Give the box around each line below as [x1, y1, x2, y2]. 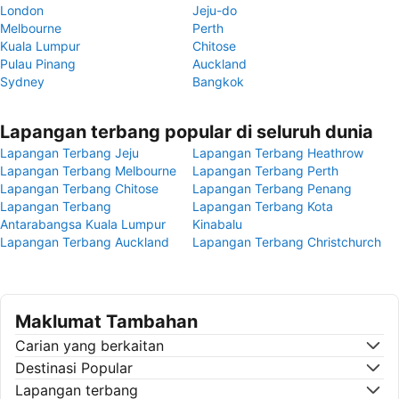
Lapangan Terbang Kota [192, 199, 333, 214]
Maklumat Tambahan [15, 311, 198, 332]
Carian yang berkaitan [15, 337, 164, 354]
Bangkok [192, 74, 244, 89]
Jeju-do [192, 3, 237, 18]
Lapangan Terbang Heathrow [192, 145, 363, 160]
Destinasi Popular [15, 359, 133, 377]
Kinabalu [192, 216, 242, 232]
